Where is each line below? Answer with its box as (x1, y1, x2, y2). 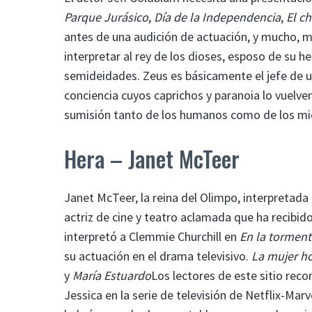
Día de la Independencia (154, 8, 281, 25)
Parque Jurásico (64, 8, 148, 25)
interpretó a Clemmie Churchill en (64, 228, 240, 244)
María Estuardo (72, 267, 151, 283)
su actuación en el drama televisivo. (64, 247, 251, 264)
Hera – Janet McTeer (64, 141, 240, 175)
